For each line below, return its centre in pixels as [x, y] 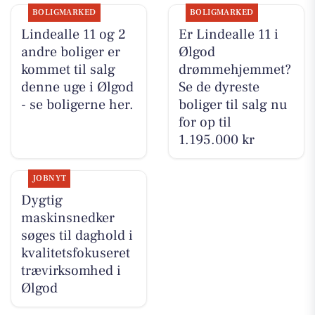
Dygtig [41, 200]
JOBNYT [49, 178]
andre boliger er [70, 52]
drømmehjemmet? [234, 69]
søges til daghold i [77, 235]
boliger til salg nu [233, 104]
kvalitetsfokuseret [75, 253]
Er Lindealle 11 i [228, 34]
